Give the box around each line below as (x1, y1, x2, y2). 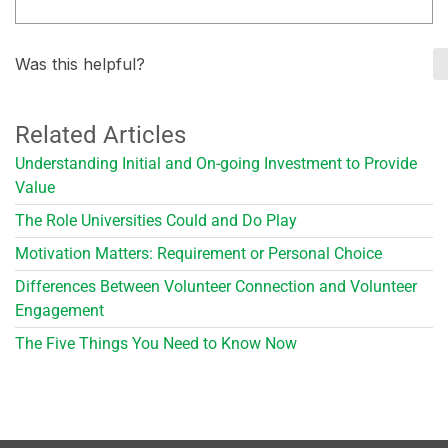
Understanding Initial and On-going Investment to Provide (15, 153, 417, 173)
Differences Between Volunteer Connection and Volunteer (15, 276, 417, 296)
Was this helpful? (15, 53, 145, 74)
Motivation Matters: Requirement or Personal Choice (15, 243, 382, 263)
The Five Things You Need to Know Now (15, 333, 297, 353)
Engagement (15, 300, 104, 320)
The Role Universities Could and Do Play (15, 210, 297, 230)
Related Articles (15, 120, 186, 149)
